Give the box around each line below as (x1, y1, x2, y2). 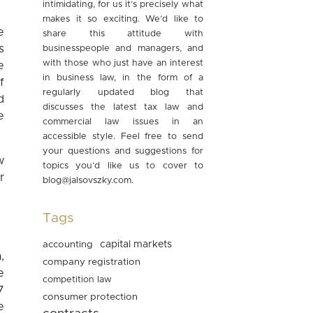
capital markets (100, 240, 172, 249)
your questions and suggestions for (43, 147, 203, 156)
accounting (43, 240, 93, 249)
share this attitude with (43, 29, 203, 38)
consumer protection (43, 292, 138, 302)
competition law (43, 275, 112, 284)
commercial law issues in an (43, 117, 203, 126)
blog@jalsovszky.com (43, 176, 131, 185)
